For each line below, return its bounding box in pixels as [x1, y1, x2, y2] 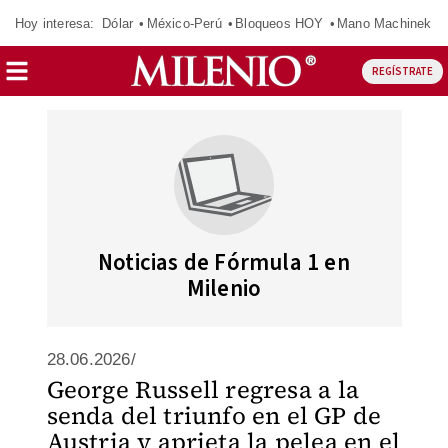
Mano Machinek [336, 15, 432, 31]
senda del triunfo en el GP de [46, 399, 382, 432]
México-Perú [146, 15, 222, 31]
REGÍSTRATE [371, 63, 433, 79]
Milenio [186, 272, 262, 305]
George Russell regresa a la [46, 373, 359, 406]
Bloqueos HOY [235, 15, 324, 31]
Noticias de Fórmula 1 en [98, 246, 350, 279]
